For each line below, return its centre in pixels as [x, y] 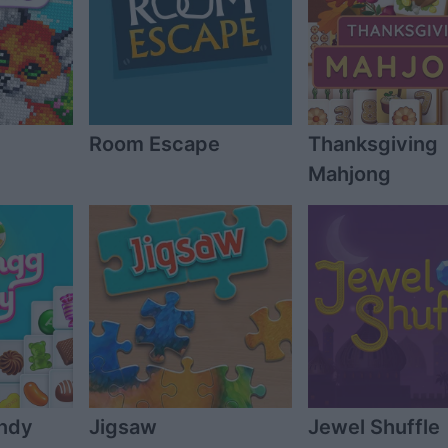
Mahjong [349, 173]
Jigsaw [122, 427]
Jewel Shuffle [373, 427]
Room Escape [154, 143]
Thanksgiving [372, 143]
